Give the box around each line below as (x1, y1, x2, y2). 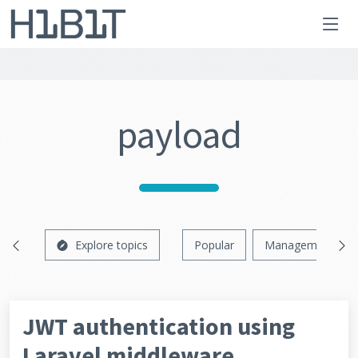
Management (265, 237, 334, 253)
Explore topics (75, 237, 148, 253)
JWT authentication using (22, 311, 295, 341)
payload (116, 110, 242, 158)
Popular (194, 237, 234, 253)
